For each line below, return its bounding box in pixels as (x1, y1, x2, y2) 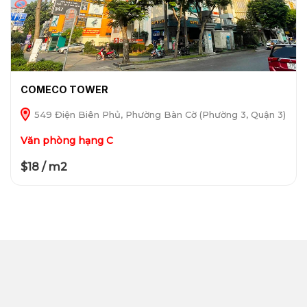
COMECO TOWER (20, 83, 108, 95)
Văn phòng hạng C (20, 134, 113, 147)
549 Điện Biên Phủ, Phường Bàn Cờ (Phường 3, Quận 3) (31, 108, 286, 120)
